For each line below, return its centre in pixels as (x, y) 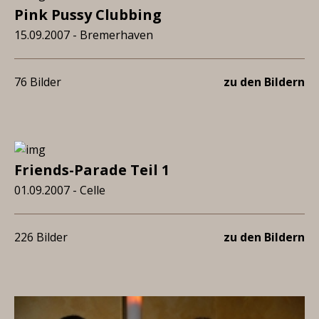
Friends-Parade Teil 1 (92, 170)
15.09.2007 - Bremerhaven (84, 35)
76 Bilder (38, 82)
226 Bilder (41, 237)
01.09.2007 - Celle (60, 190)
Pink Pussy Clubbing (88, 15)
